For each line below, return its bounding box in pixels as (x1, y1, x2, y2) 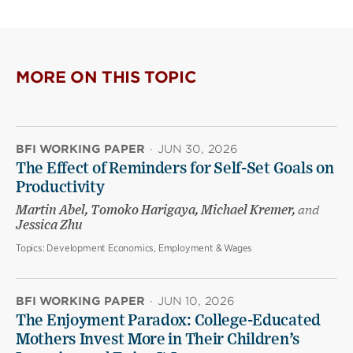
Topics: (16, 242, 47, 255)
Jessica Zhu (16, 219, 83, 232)
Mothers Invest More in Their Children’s (16, 332, 301, 348)
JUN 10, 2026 (158, 295, 235, 308)
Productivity (16, 180, 105, 196)
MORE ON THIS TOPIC (16, 68, 197, 87)
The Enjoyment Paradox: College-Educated (16, 313, 321, 329)
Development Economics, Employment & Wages (46, 242, 253, 255)
